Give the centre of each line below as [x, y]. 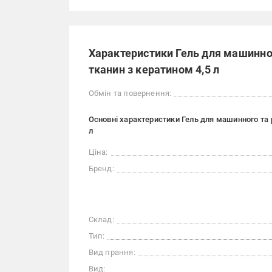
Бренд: [101, 169]
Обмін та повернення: [130, 93]
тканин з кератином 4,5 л [154, 70]
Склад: [101, 220]
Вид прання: [112, 253]
